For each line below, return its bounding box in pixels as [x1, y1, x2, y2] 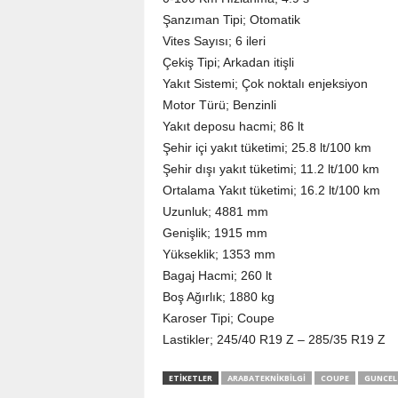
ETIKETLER [168, 372, 212, 384]
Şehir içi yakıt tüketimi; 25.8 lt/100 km [162, 140, 371, 155]
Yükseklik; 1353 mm [162, 247, 275, 261]
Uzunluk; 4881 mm [162, 204, 268, 219]
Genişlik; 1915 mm [162, 226, 267, 240]
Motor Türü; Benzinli [162, 98, 276, 112]
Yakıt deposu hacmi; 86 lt [162, 119, 304, 133]
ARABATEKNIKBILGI [227, 372, 306, 384]
